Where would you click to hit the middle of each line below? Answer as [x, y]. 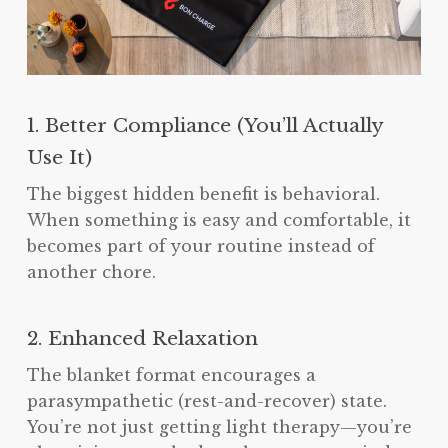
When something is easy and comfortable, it [218, 220]
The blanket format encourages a [171, 375]
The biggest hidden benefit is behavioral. [203, 194]
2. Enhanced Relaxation [142, 338]
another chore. [91, 272]
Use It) [59, 157]
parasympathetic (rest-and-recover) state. [206, 401]
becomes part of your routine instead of [200, 246]
